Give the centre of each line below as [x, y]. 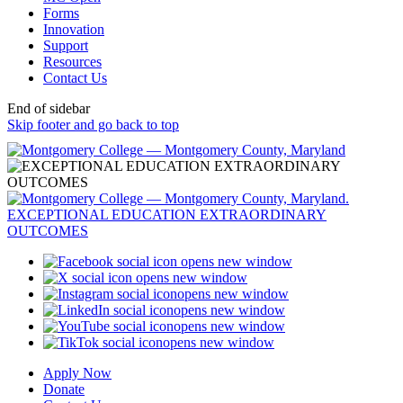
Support [66, 45]
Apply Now [77, 372]
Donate [64, 389]
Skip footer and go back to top [93, 124]
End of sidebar [49, 108]
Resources [72, 61]
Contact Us [75, 77]
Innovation [74, 29]
